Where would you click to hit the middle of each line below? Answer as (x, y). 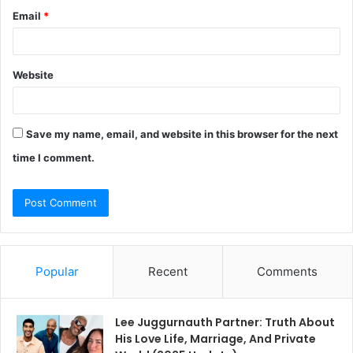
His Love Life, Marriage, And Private (216, 338)
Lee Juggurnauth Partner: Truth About (225, 322)
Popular (57, 271)
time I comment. (54, 157)
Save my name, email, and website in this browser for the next (182, 134)
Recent (167, 271)
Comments (288, 271)
